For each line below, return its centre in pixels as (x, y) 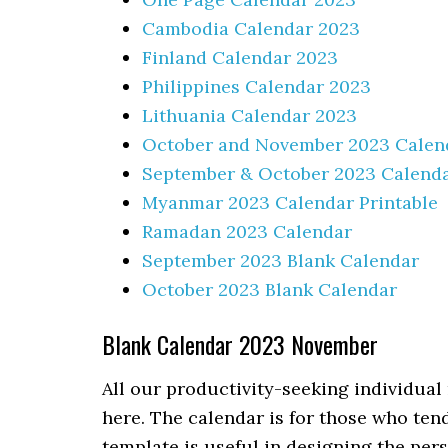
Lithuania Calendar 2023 (249, 115)
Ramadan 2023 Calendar (247, 231)
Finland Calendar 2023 (240, 57)
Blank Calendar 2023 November (240, 344)
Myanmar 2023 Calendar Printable (290, 202)
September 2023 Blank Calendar (280, 260)
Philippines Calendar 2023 (256, 86)
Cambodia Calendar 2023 (251, 28)
